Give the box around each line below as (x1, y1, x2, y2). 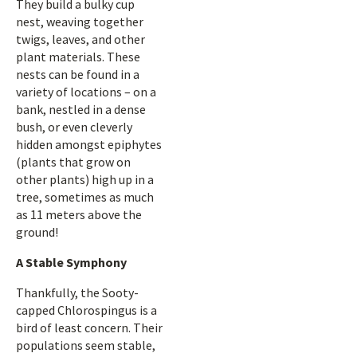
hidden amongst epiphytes (16, 136, 162, 152)
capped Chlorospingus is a (16, 302, 157, 318)
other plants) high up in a (16, 171, 154, 187)
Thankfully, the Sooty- (16, 284, 139, 300)
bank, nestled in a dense (16, 101, 146, 117)
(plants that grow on (16, 154, 131, 170)
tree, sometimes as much (16, 189, 154, 205)
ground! (16, 224, 58, 240)
